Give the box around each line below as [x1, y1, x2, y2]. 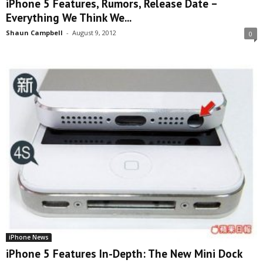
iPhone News [9, 233, 49, 242]
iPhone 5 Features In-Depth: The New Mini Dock [6, 247, 242, 261]
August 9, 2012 [72, 28, 116, 37]
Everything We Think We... [6, 10, 131, 25]
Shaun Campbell [6, 28, 63, 37]
